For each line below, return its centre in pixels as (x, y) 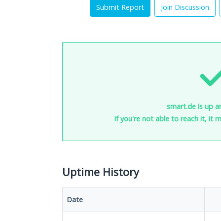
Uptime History (101, 172)
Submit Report (120, 7)
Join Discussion (185, 7)
